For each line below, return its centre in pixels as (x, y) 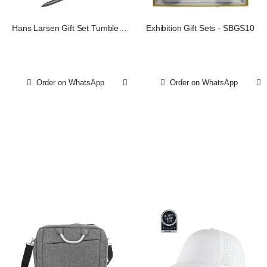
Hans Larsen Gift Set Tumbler (67, 29)
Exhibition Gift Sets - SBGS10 (200, 29)
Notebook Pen (67, 39)
